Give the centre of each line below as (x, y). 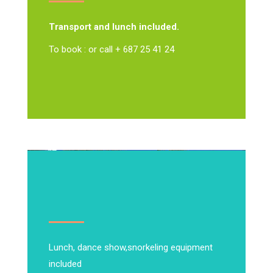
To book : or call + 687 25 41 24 (112, 49)
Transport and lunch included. (114, 27)
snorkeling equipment (170, 247)
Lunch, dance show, (88, 247)
